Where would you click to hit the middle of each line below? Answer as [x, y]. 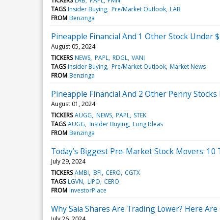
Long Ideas [148, 124]
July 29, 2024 [68, 161]
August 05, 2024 [73, 46]
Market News [188, 66]
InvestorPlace [88, 190]
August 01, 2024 [73, 104]
